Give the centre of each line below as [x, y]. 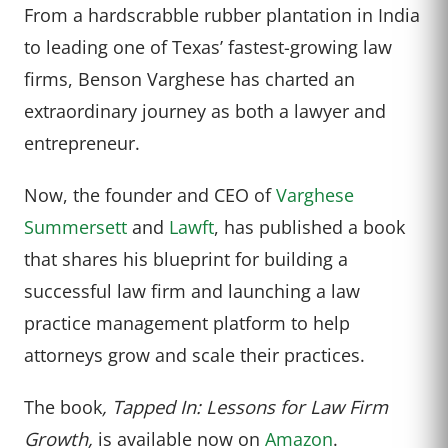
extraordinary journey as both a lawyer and [205, 110]
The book [63, 406]
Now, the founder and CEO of [150, 194]
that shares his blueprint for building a [186, 258]
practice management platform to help [187, 322]
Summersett [75, 226]
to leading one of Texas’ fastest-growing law [208, 46]
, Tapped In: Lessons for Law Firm [245, 406]
